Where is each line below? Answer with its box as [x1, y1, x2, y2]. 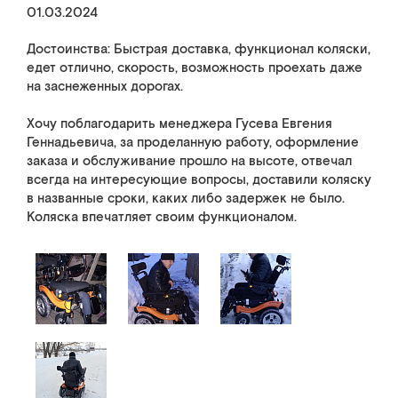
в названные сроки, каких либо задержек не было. [27, 190, 345, 207]
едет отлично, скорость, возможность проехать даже [27, 60, 362, 76]
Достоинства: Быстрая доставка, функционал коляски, [27, 41, 370, 58]
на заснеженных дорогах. [27, 78, 183, 95]
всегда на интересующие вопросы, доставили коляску [27, 171, 371, 188]
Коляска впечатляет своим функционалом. [27, 209, 297, 226]
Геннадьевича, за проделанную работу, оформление [27, 134, 359, 151]
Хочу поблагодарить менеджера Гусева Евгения [27, 115, 332, 132]
